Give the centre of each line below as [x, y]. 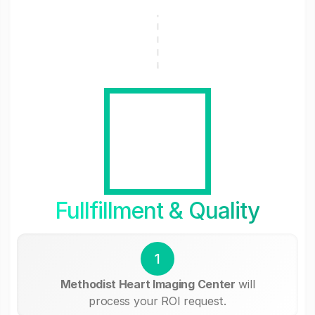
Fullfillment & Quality [157, 210]
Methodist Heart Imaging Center [148, 284]
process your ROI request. [157, 301]
